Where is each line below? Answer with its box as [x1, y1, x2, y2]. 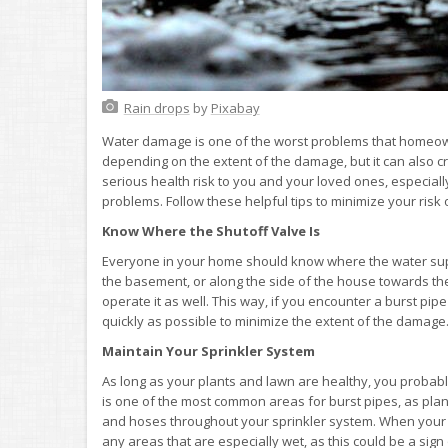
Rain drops [123, 98, 190, 117]
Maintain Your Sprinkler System [102, 341, 315, 360]
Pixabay [210, 98, 260, 117]
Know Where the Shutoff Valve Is [102, 221, 320, 240]
